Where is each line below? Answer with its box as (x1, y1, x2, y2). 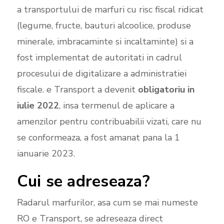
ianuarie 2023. (16, 147, 75, 159)
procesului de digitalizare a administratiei (16, 67, 186, 79)
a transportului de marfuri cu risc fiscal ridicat (16, 3, 203, 15)
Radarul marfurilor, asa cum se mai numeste (16, 196, 198, 208)
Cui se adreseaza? (16, 170, 150, 192)
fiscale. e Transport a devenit (16, 83, 138, 95)
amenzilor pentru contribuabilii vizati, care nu (16, 115, 201, 127)
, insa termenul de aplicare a (58, 99, 174, 111)
